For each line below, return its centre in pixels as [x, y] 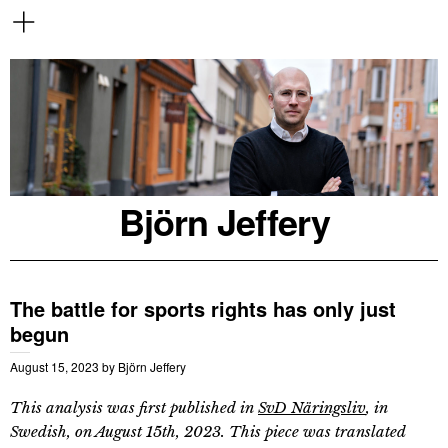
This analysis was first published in [134, 407]
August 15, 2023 [54, 366]
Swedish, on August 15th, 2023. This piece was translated [208, 431]
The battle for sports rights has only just [203, 308]
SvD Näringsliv [312, 407]
